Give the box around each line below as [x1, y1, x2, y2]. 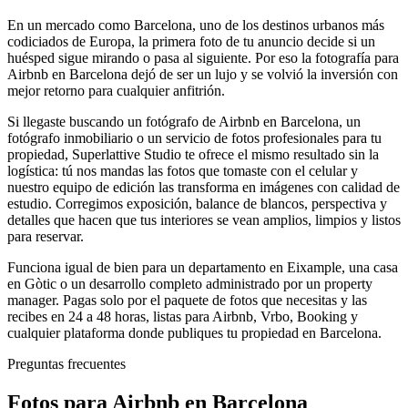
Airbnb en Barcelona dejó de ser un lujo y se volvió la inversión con [7, 66, 398, 82]
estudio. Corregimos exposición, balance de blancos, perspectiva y [7, 195, 387, 211]
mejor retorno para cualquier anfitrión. [7, 82, 225, 98]
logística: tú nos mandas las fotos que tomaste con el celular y [7, 162, 358, 178]
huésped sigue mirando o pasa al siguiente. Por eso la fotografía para [7, 49, 399, 66]
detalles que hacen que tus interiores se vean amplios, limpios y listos [7, 211, 401, 228]
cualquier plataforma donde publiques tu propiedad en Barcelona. [7, 324, 382, 341]
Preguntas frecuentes [7, 355, 126, 372]
